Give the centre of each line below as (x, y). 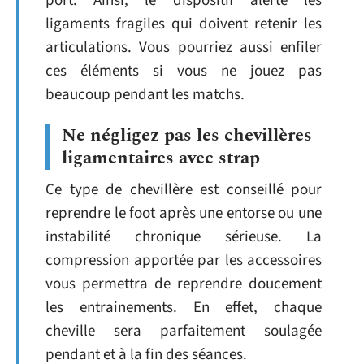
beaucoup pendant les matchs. (145, 94)
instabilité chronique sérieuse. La (184, 237)
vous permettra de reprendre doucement (184, 284)
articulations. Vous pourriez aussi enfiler (184, 47)
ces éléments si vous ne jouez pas (184, 71)
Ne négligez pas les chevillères (187, 135)
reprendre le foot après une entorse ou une (184, 213)
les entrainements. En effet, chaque (184, 308)
